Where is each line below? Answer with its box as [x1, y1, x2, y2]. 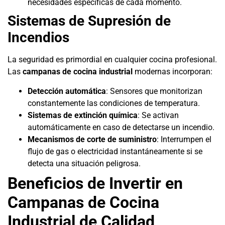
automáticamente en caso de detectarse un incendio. [28, 122, 214, 132]
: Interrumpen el [157, 134, 211, 144]
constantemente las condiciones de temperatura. [28, 98, 200, 108]
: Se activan [138, 110, 179, 120]
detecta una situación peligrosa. [28, 158, 141, 168]
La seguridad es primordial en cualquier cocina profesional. [8, 55, 217, 65]
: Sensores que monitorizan [106, 86, 202, 96]
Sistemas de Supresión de [8, 13, 171, 30]
